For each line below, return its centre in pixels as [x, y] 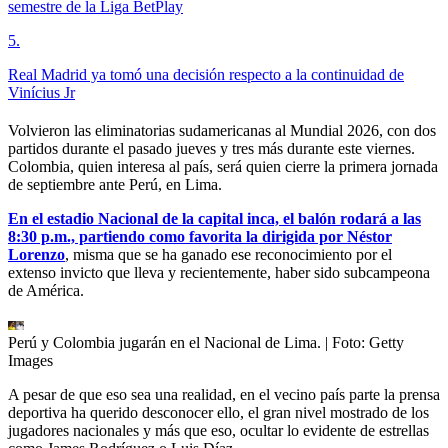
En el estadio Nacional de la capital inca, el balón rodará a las [214, 219]
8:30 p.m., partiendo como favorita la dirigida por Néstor [200, 237]
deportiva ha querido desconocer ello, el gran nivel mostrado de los [218, 413]
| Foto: [347, 343]
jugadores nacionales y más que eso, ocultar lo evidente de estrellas [218, 431]
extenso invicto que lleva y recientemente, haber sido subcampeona [219, 273]
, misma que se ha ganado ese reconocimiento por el [228, 255]
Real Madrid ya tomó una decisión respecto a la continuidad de [206, 75]
